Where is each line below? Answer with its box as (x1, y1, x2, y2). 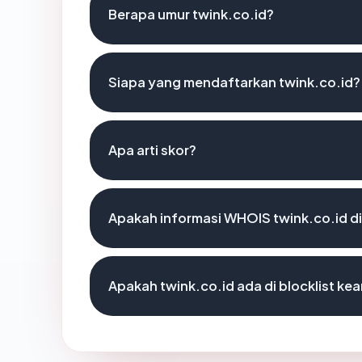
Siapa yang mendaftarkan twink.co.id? (108, 73, 360, 90)
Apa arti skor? (108, 141, 196, 158)
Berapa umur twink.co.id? (108, 5, 274, 23)
